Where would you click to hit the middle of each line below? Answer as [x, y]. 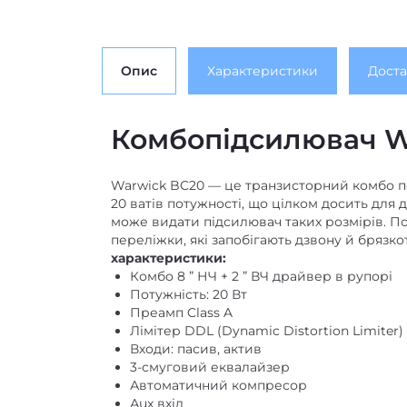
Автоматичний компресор [218, 385]
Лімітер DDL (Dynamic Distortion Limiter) [267, 331]
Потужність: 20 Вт [189, 294]
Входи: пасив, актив [196, 349]
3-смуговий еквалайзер [210, 367]
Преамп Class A [181, 313]
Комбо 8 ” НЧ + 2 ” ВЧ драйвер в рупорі [261, 276]
